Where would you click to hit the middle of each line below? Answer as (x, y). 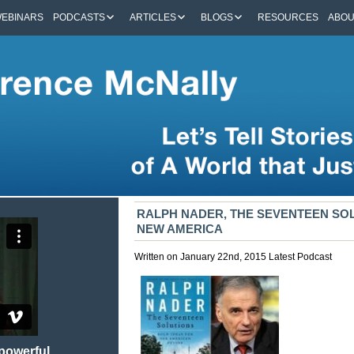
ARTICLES (153, 17)
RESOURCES (288, 17)
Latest (282, 256)
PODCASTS (79, 17)
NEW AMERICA (180, 228)
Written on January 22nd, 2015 (202, 256)
